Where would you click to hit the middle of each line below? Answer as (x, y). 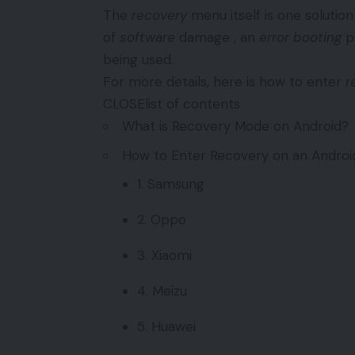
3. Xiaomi (164, 256)
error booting (300, 38)
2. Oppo (161, 220)
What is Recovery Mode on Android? (235, 126)
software (147, 38)
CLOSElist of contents (172, 104)
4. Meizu (162, 291)
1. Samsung (170, 184)
